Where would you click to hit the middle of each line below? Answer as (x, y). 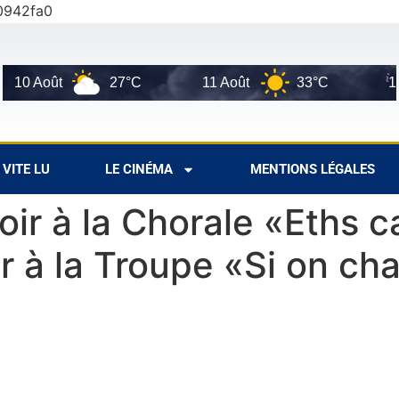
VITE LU (26, 170)
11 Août (192, 82)
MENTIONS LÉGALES (313, 170)
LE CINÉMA (139, 170)
